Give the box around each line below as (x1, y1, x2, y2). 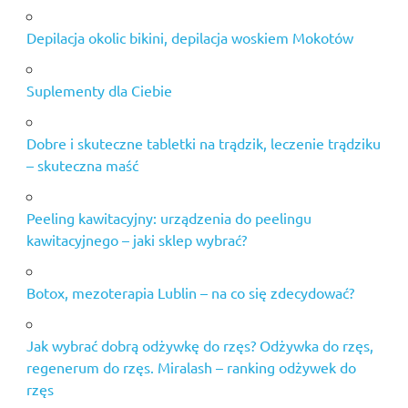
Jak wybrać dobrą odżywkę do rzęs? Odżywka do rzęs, (25, 336, 373, 355)
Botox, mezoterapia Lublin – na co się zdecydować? (25, 283, 354, 302)
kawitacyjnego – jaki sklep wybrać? (25, 230, 247, 250)
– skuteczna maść (25, 156, 138, 175)
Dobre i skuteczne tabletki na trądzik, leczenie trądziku (25, 134, 381, 153)
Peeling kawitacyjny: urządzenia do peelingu (25, 209, 311, 228)
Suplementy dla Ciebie (25, 81, 172, 100)
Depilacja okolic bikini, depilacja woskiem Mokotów (25, 28, 353, 47)
